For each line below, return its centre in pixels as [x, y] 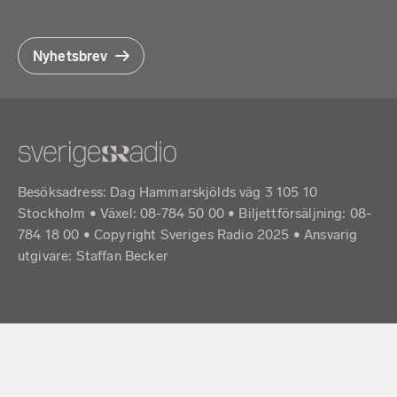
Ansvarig [331, 235]
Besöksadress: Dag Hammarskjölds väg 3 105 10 [168, 192]
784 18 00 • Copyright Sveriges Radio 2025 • [161, 235]
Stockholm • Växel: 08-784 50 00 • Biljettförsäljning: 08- [195, 214]
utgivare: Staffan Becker [93, 256]
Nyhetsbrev [70, 56]
